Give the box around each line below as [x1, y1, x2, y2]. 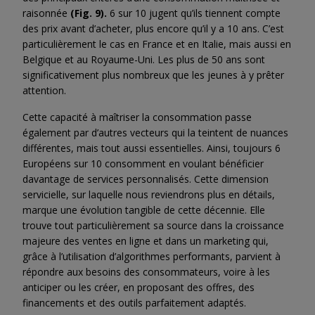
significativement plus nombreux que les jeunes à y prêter [22, 68, 284, 82]
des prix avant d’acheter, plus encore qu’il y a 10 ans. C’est [22, 22, 284, 36]
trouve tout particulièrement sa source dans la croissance [22, 219, 284, 233]
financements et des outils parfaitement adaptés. [22, 296, 249, 310]
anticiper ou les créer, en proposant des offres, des [22, 281, 255, 295]
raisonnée [22, 6, 70, 20]
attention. [22, 84, 66, 98]
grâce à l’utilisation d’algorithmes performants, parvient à [22, 250, 281, 264]
